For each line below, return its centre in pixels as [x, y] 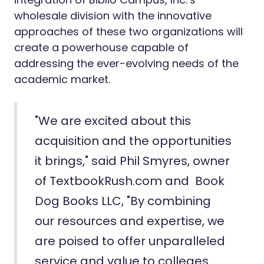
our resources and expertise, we [130, 221]
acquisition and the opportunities [133, 141]
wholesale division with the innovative [113, 16]
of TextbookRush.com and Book [130, 181]
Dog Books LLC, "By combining [123, 201]
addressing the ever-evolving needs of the [126, 63]
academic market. [62, 79]
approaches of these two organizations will [128, 32]
